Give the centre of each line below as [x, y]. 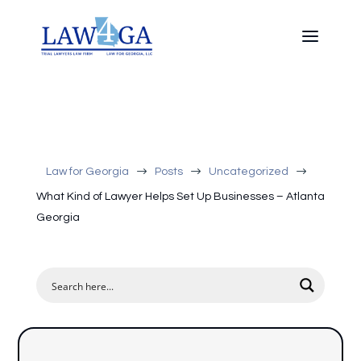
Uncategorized [249, 172]
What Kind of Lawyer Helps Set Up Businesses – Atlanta [180, 197]
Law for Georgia [88, 172]
